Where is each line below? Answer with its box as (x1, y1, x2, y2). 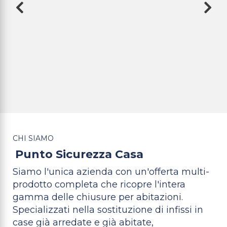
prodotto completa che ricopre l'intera (13, 178, 185, 190)
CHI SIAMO (13, 133, 54, 143)
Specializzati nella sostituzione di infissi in (13, 204, 203, 215)
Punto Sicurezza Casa (15, 147, 143, 161)
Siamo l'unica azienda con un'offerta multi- (13, 166, 209, 177)
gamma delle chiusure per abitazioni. (13, 191, 183, 203)
